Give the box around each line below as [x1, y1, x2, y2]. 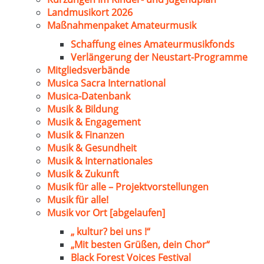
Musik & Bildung [47, 103, 118, 115]
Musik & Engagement [47, 115, 141, 128]
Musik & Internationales [47, 154, 153, 167]
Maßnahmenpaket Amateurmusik [47, 19, 196, 32]
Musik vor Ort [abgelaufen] [47, 206, 165, 219]
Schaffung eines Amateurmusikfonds [71, 38, 235, 51]
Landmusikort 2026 [47, 6, 133, 19]
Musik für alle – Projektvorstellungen [47, 180, 209, 193]
